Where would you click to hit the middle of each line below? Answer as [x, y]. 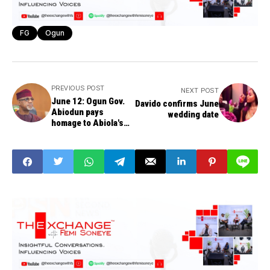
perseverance [78, 145]
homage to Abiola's [87, 123]
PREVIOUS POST [78, 88]
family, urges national [92, 134]
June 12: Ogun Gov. [88, 102]
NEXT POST [200, 91]
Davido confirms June [177, 104]
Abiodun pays [77, 112]
